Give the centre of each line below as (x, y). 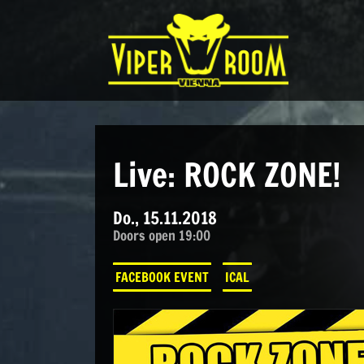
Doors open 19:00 (161, 235)
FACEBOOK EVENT (162, 277)
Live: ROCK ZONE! (227, 174)
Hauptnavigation (101, 65)
